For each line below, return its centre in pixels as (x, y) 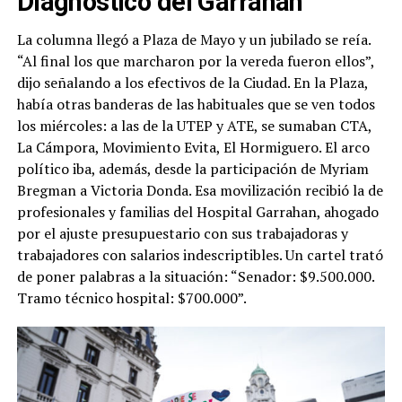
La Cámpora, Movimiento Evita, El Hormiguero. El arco (193, 147)
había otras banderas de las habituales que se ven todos (196, 104)
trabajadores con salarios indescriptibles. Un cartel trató (200, 254)
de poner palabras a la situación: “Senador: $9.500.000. (195, 276)
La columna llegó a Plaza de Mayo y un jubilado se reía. (193, 39)
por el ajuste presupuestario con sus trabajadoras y (182, 233)
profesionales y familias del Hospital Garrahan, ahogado (197, 211)
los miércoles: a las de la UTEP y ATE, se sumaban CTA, (194, 125)
